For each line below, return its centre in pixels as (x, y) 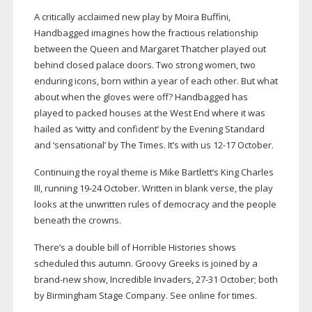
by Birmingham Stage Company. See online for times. (145, 296)
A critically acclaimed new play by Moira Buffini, (132, 17)
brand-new (57, 280)
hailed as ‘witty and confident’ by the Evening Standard (149, 129)
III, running (56, 188)
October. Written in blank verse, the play (187, 188)
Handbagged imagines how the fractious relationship (146, 33)
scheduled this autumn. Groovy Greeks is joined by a (146, 264)
